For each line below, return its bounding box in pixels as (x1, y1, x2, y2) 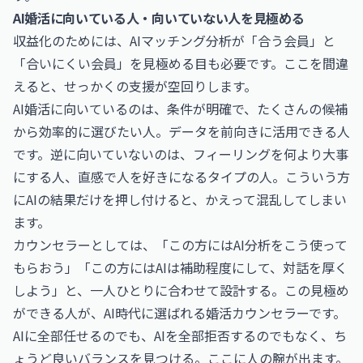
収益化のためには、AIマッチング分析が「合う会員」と (13, 31, 335, 50)
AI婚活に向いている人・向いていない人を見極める (13, 8, 305, 28)
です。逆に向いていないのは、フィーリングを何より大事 (13, 144, 348, 164)
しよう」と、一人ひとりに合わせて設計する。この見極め (13, 280, 349, 300)
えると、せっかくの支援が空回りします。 (13, 76, 257, 96)
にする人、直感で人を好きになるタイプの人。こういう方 (13, 167, 350, 186)
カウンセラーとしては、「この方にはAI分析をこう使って (13, 235, 348, 254)
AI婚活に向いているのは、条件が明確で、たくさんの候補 (13, 99, 348, 118)
